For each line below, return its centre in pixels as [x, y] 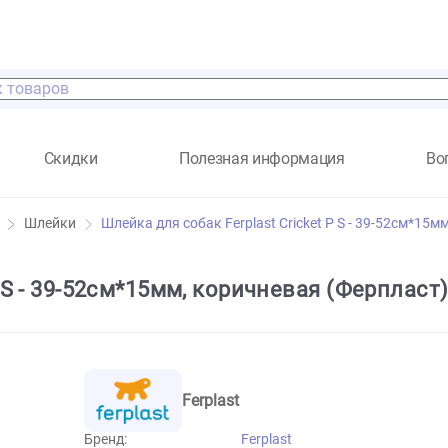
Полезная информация [340, 176]
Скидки [128, 176]
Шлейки [104, 249]
